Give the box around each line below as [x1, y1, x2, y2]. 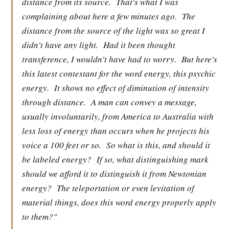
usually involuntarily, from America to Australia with [22, 110, 214, 122]
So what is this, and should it [106, 139, 210, 151]
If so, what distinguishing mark [97, 153, 209, 165]
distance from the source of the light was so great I [22, 25, 205, 36]
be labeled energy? [22, 153, 91, 165]
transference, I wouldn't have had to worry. [22, 53, 176, 65]
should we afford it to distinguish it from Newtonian [22, 168, 207, 179]
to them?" [22, 211, 57, 222]
